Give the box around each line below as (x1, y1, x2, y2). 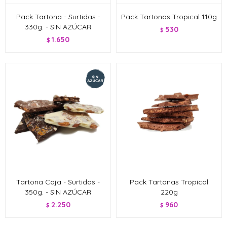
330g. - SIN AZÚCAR (25, 22, 91, 31)
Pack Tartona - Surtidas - (16, 12, 100, 21)
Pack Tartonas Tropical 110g (121, 12, 217, 21)
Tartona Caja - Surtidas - (16, 177, 100, 186)
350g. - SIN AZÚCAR (25, 187, 91, 197)
